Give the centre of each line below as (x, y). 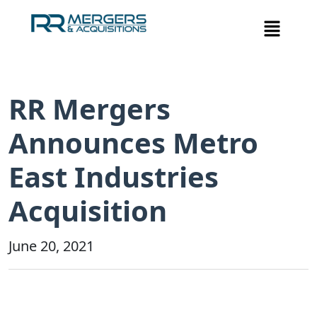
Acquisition (88, 211)
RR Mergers (90, 109)
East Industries (114, 177)
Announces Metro (133, 143)
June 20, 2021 (51, 246)
